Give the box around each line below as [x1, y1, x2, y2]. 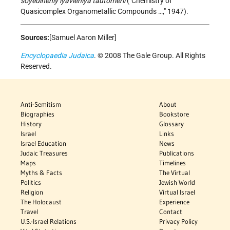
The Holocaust [21, 198, 62, 206]
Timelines [159, 159, 186, 167]
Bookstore [159, 110, 189, 119]
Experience [159, 198, 190, 206]
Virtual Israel [159, 188, 196, 197]
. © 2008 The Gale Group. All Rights [94, 51, 205, 60]
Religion [21, 188, 43, 197]
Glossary [159, 120, 184, 128]
